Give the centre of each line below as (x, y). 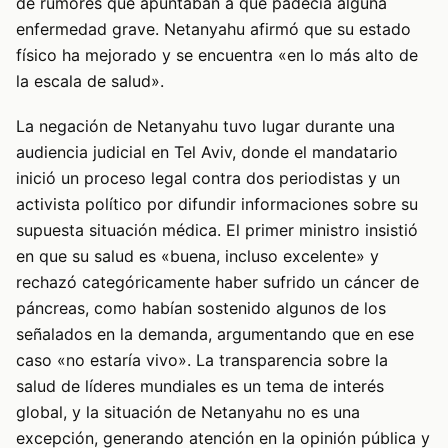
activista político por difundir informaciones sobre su (217, 203)
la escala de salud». (90, 81)
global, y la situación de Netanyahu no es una (188, 411)
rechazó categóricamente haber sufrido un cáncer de (217, 281)
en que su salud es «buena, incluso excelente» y (197, 255)
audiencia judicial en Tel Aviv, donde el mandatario (207, 151)
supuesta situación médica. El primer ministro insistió (217, 229)
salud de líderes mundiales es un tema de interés (200, 385)
